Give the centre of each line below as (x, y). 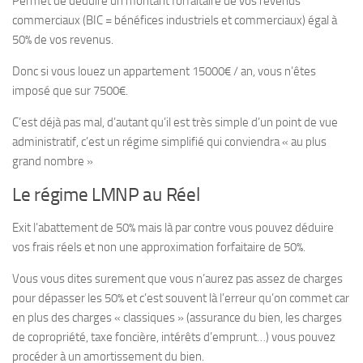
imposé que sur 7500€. (70, 91)
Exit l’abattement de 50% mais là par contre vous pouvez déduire (173, 228)
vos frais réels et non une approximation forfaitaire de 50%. (159, 247)
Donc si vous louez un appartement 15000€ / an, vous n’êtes (164, 71)
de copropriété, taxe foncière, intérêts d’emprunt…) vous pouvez (174, 337)
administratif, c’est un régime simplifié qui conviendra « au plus (169, 142)
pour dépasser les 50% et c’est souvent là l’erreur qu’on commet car (181, 298)
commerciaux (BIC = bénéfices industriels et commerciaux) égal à (175, 20)
